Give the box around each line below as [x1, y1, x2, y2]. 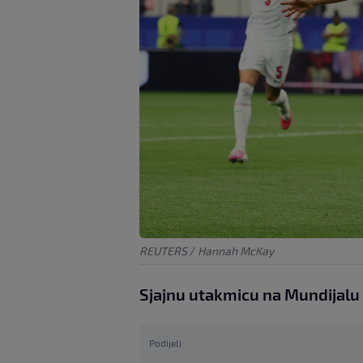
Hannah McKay [198, 243, 274, 258]
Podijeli [149, 336, 181, 348]
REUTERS [139, 243, 187, 258]
